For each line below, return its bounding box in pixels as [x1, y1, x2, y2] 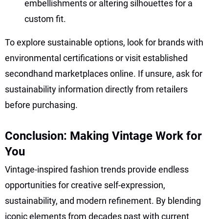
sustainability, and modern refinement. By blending [5, 195, 201, 206]
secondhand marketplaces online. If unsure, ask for [5, 68, 202, 79]
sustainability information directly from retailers [5, 84, 188, 94]
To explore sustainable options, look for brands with [5, 37, 203, 47]
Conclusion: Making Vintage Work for [5, 129, 202, 143]
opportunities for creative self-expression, [5, 179, 165, 190]
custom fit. [24, 13, 66, 24]
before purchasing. [5, 99, 78, 110]
